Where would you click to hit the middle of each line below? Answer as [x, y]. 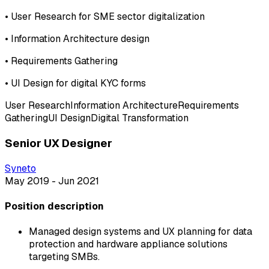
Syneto [20, 168]
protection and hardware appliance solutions [128, 244]
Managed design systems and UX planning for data [141, 232]
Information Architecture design [80, 39]
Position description [54, 207]
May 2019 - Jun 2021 [52, 181]
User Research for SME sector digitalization [108, 17]
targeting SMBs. [64, 257]
